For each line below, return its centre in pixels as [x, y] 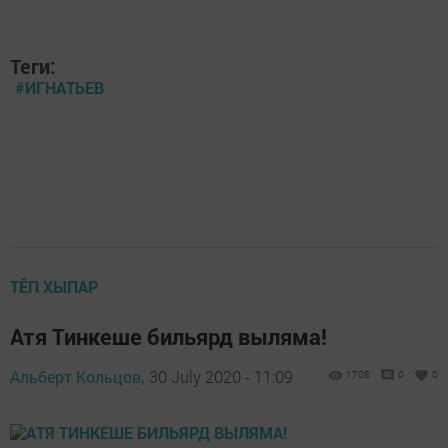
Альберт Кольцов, [77, 376]
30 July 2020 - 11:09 [221, 376]
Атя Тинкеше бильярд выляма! [168, 336]
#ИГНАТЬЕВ [59, 87]
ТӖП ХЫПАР [54, 286]
